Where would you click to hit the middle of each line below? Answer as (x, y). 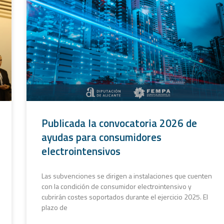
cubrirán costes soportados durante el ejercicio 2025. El (124, 196)
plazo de (54, 207)
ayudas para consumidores (101, 137)
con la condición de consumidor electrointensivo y (116, 186)
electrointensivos (81, 151)
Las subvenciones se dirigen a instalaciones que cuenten (126, 175)
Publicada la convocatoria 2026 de (119, 123)
